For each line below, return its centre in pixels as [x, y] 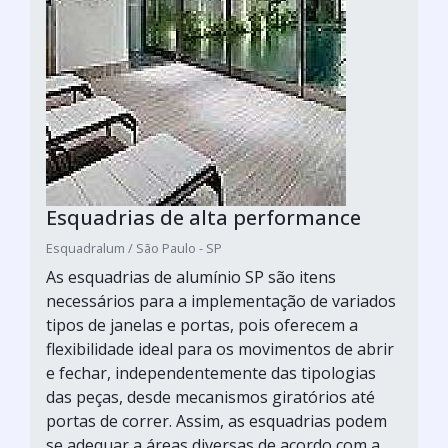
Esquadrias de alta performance [203, 217]
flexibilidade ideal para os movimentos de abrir [220, 348]
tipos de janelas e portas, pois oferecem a [202, 324]
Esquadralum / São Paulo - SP [134, 247]
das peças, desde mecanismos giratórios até [210, 396]
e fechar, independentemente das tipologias [211, 372]
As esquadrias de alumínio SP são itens [191, 276]
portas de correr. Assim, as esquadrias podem [216, 420]
